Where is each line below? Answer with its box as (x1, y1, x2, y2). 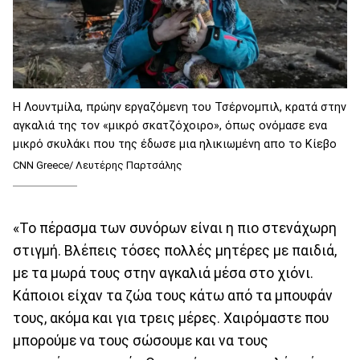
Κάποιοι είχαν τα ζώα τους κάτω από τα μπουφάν (13, 287, 333, 304)
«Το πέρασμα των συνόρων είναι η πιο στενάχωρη (13, 219, 337, 236)
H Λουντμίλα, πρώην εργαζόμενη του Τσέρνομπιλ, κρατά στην (13, 100, 346, 115)
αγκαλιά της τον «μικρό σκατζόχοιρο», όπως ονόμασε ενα (13, 119, 327, 133)
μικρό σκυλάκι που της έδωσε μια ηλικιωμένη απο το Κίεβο (13, 137, 337, 152)
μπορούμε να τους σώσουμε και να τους (13, 332, 268, 349)
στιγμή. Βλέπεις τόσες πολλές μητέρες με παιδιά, (13, 242, 337, 259)
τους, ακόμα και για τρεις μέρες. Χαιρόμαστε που (13, 309, 329, 326)
